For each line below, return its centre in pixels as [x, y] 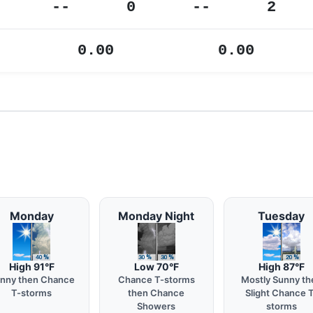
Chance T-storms [156, 279]
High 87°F [281, 267]
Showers [156, 306]
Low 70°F [156, 267]
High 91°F [31, 267]
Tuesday [282, 216]
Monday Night [156, 216]
